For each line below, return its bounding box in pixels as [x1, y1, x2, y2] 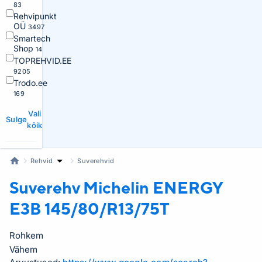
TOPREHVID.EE [13, 56, 71, 65]
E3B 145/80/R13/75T [9, 199, 170, 218]
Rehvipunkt [13, 11, 57, 21]
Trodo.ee [13, 78, 47, 88]
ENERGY [153, 178, 223, 197]
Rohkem [9, 230, 43, 241]
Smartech [13, 33, 50, 43]
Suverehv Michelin [9, 178, 153, 197]
